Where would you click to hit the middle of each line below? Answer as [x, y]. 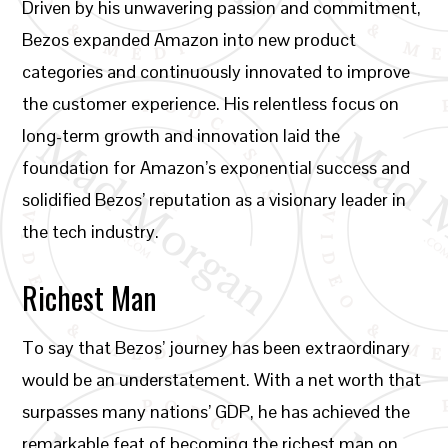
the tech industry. [91, 231]
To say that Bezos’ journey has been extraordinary [216, 347]
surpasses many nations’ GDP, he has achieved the [216, 411]
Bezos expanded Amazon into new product [189, 39]
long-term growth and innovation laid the [181, 135]
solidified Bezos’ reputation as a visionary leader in [214, 199]
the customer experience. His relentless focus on [211, 103]
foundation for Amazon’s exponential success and [216, 167]
